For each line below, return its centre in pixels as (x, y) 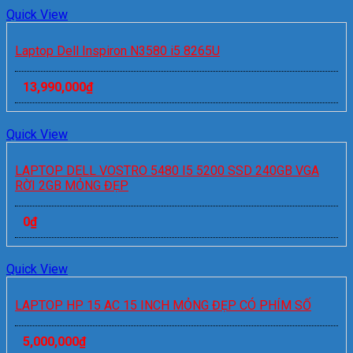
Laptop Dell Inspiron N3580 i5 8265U (117, 51)
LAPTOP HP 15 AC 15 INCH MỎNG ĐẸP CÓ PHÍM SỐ (163, 306)
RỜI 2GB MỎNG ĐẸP (72, 186)
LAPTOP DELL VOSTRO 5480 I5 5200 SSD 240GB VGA (167, 171)
